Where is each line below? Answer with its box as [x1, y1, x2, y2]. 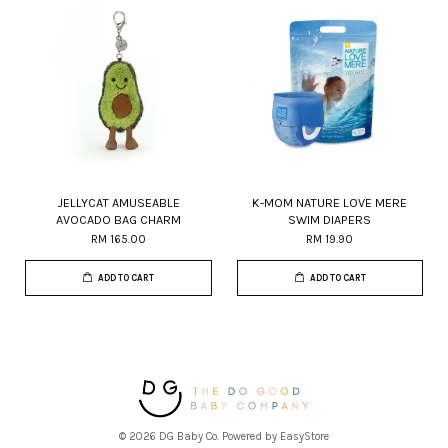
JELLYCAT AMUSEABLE [56, 195, 180, 210]
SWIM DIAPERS [288, 212, 372, 227]
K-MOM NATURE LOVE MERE [252, 195, 408, 210]
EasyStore [280, 430, 329, 444]
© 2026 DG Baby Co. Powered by [119, 430, 280, 444]
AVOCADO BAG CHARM [55, 212, 181, 227]
